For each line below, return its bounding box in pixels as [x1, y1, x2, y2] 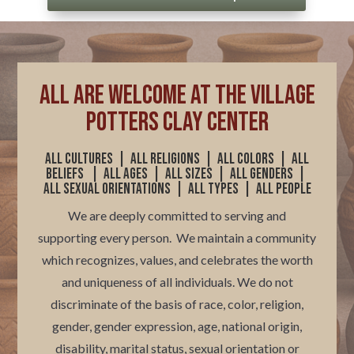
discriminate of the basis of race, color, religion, [51, 296, 303, 311]
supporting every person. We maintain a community [38, 229, 316, 245]
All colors [217, 149, 274, 168]
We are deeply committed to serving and [68, 207, 286, 223]
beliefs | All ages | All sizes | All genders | [46, 164, 308, 183]
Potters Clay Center [85, 105, 269, 138]
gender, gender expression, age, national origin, [52, 318, 302, 333]
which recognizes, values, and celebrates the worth [41, 251, 313, 267]
